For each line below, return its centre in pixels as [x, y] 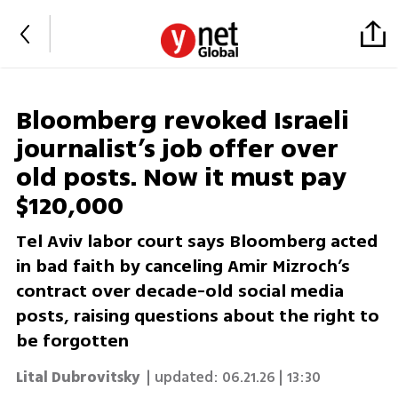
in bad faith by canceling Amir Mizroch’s [183, 267]
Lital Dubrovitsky [77, 377]
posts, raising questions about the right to [197, 316]
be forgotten [72, 341]
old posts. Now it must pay [181, 178]
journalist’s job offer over [177, 150]
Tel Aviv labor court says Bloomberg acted [197, 242]
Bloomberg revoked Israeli [182, 121]
